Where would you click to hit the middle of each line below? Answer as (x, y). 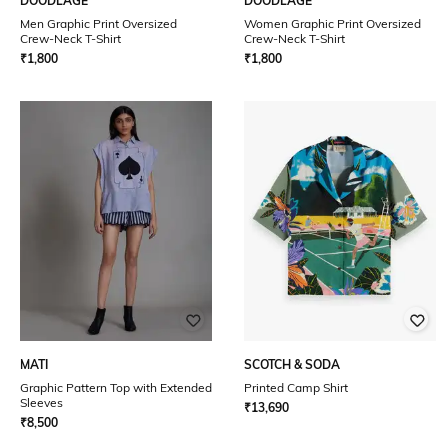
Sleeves (41, 402)
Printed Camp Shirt (296, 387)
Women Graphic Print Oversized (332, 23)
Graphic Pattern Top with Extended (116, 387)
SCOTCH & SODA (292, 364)
